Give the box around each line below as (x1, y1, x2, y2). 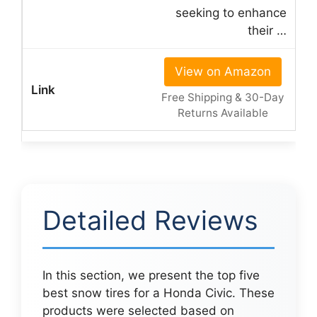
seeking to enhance (175, 6, 287, 21)
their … (248, 23, 287, 38)
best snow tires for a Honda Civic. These (42, 286, 275, 301)
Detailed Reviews (42, 204, 258, 237)
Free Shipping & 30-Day (161, 91, 284, 105)
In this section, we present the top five (42, 268, 260, 283)
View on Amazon (174, 64, 271, 79)
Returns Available (177, 106, 268, 120)
